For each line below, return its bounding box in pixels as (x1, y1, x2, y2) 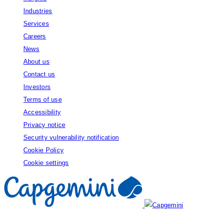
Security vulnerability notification (23, 134, 119, 142)
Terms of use (23, 96, 62, 104)
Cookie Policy (23, 146, 64, 154)
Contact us (23, 71, 55, 78)
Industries (23, 7, 53, 15)
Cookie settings (23, 159, 69, 167)
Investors (23, 83, 51, 91)
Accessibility (23, 109, 61, 116)
